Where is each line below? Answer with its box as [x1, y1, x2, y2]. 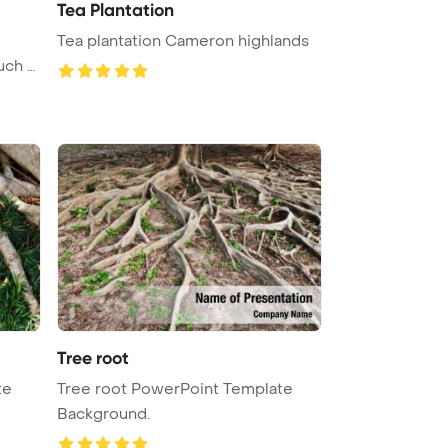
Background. [57, 403, 150, 424]
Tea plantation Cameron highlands [57, 30, 309, 51]
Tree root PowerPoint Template [57, 378, 293, 399]
